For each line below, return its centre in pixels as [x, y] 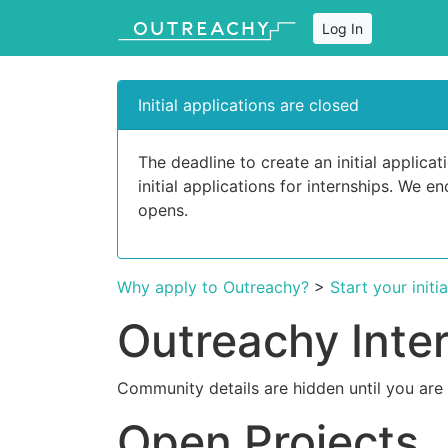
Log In [342, 28]
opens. [163, 210]
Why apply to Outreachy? [213, 287]
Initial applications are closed [248, 105]
